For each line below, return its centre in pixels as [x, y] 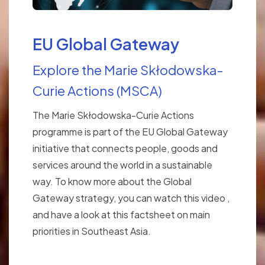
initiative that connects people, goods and [125, 148]
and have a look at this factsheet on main [121, 215]
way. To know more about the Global [112, 182]
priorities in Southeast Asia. [92, 231]
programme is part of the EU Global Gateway [130, 132]
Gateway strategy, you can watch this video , [131, 198]
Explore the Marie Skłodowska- [128, 70]
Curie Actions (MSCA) [97, 91]
